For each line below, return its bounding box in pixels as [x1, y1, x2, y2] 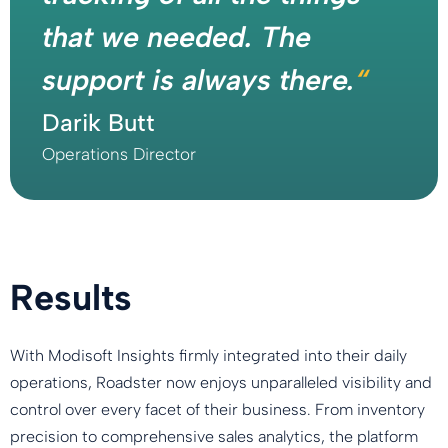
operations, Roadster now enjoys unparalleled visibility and [10, 373, 432, 393]
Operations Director [42, 144, 196, 165]
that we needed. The [42, 19, 311, 55]
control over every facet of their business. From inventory [10, 400, 425, 420]
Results [10, 276, 142, 320]
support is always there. [42, 62, 355, 98]
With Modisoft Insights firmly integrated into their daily [10, 346, 407, 366]
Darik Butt [42, 108, 155, 138]
